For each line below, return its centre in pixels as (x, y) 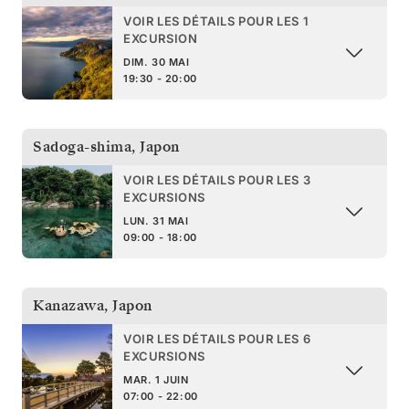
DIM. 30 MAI (157, 62)
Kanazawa (68, 305)
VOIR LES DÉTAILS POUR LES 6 (217, 338)
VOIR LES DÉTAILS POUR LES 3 (217, 179)
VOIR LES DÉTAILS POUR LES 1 (216, 21)
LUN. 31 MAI (156, 220)
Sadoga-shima (82, 147)
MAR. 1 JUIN (156, 379)
